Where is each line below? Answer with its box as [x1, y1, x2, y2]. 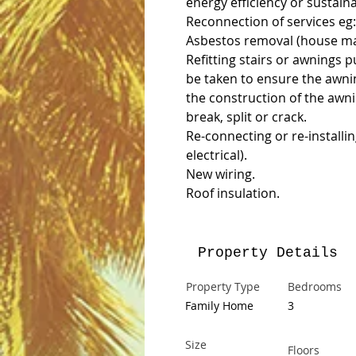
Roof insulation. [186, 184, 280, 202]
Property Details [198, 245, 338, 261]
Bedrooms [288, 279, 342, 294]
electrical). [186, 146, 247, 164]
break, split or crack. [186, 108, 307, 126]
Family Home [185, 298, 253, 313]
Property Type [186, 279, 260, 294]
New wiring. [186, 165, 255, 183]
